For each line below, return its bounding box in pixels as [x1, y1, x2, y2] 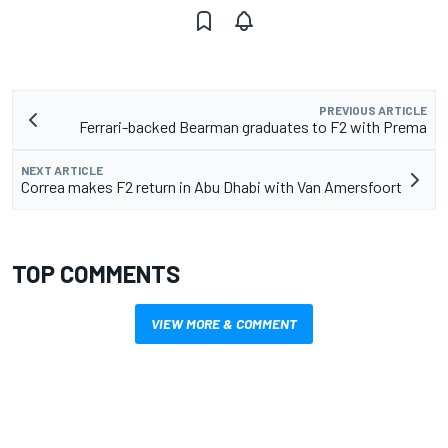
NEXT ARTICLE [21, 162, 103, 177]
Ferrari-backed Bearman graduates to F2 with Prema [79, 116, 427, 136]
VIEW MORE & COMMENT [151, 314, 297, 332]
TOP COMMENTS [12, 258, 180, 288]
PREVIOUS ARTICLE [319, 102, 427, 117]
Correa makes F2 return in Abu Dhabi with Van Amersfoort [21, 176, 402, 196]
